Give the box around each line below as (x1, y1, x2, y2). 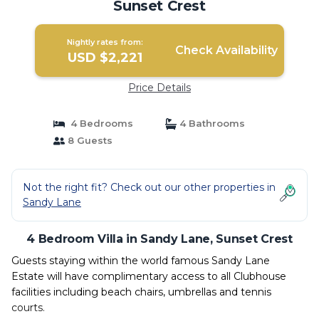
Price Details (128, 81, 191, 94)
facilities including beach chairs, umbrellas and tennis (11, 286, 271, 298)
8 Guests (64, 135, 113, 146)
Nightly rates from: (67, 37, 144, 47)
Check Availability (174, 43, 278, 57)
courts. (11, 301, 45, 314)
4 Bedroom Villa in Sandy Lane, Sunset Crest (26, 232, 293, 246)
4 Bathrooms (177, 117, 245, 129)
